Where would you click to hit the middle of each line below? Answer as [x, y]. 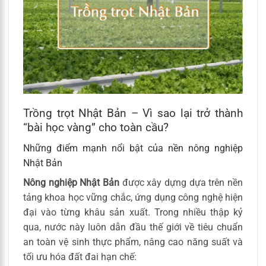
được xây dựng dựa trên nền [181, 182]
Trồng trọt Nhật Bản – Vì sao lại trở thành [133, 113]
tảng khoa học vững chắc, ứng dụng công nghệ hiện [133, 197]
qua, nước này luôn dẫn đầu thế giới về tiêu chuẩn [133, 227]
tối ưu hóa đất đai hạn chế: [80, 256]
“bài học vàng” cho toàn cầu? [96, 128]
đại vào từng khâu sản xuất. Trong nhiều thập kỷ [133, 212]
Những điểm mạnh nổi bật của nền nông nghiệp [133, 148]
